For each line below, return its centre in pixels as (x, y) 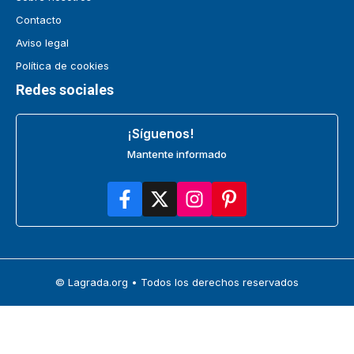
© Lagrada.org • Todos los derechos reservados (177, 282)
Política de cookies (62, 65)
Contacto (39, 19)
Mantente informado (177, 154)
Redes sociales (65, 89)
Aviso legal (42, 42)
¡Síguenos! (160, 133)
